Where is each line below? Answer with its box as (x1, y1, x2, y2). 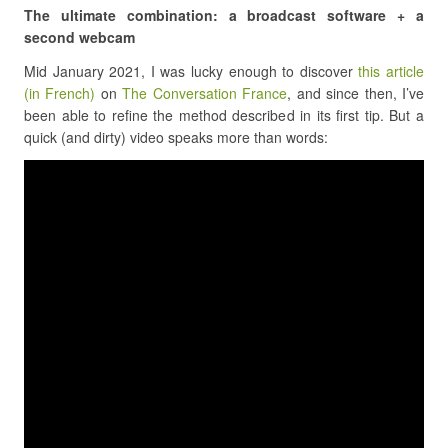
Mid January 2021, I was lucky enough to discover (24, 61, 359, 81)
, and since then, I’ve (287, 83, 425, 103)
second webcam (24, 27, 135, 47)
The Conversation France (122, 83, 288, 103)
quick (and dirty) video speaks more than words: (24, 127, 328, 147)
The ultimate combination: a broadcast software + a (24, 5, 424, 25)
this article (358, 61, 425, 81)
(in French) (24, 83, 96, 103)
